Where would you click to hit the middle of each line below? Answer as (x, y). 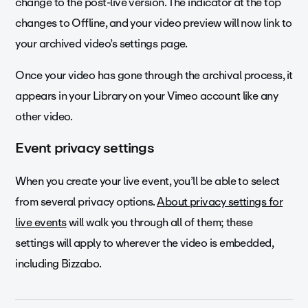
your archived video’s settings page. (101, 44)
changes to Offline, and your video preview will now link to (154, 23)
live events (41, 223)
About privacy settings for (220, 202)
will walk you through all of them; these (159, 223)
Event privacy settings (85, 148)
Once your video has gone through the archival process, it (154, 76)
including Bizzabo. (60, 264)
